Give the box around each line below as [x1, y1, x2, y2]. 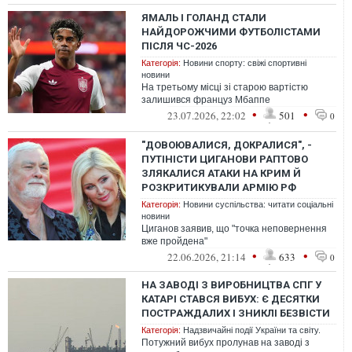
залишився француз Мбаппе [141, 94, 270, 105]
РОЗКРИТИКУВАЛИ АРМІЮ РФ [141, 181, 296, 193]
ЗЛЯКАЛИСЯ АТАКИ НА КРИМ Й [141, 167, 301, 179]
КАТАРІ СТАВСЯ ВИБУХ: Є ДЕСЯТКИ [141, 293, 320, 305]
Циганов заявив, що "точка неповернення [141, 223, 327, 234]
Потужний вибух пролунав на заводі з [141, 337, 310, 348]
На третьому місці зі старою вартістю [141, 82, 308, 93]
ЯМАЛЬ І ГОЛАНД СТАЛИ [141, 12, 266, 24]
